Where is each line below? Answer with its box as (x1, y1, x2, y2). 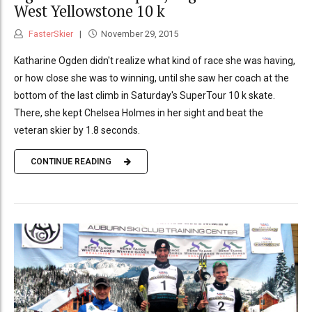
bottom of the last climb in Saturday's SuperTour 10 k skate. (14, 89, 275, 101)
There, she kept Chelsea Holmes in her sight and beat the (14, 107, 263, 118)
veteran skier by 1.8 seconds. (14, 124, 140, 136)
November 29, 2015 (100, 28, 178, 39)
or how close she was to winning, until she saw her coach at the (14, 72, 289, 84)
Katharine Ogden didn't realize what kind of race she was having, (14, 54, 295, 66)
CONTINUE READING (31, 157, 111, 167)
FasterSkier (26, 28, 73, 39)
